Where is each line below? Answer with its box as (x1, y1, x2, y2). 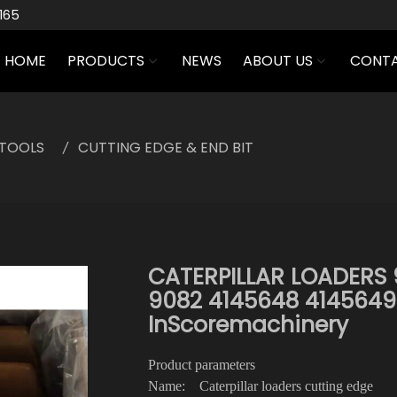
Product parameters (147, 357, 269, 372)
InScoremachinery (147, 309, 348, 340)
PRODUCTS (66, 51, 144, 71)
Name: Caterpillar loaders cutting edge (147, 378, 391, 393)
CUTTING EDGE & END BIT (78, 137, 253, 158)
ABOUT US (242, 51, 313, 71)
